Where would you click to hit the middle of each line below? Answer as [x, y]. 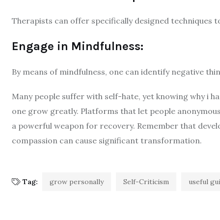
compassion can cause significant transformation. [107, 140]
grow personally [77, 181]
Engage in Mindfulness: [78, 46]
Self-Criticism [146, 181]
